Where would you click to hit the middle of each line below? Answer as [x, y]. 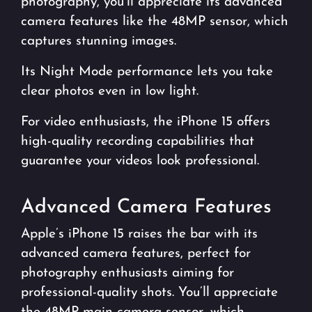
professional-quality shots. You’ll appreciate [149, 292]
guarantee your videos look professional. [140, 161]
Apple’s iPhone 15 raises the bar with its [139, 234]
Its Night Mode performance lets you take [147, 72]
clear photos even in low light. [110, 91]
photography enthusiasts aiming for [127, 273]
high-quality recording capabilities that [138, 141]
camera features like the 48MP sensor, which [155, 22]
